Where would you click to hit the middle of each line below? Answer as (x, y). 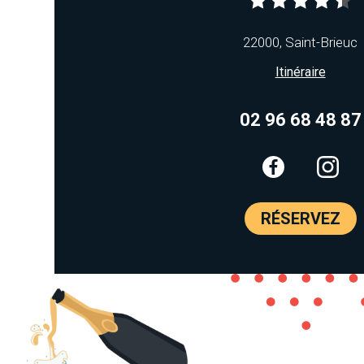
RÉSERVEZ (300, 219)
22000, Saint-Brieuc (301, 43)
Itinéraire (300, 72)
